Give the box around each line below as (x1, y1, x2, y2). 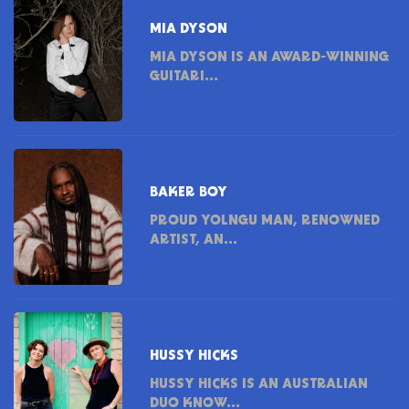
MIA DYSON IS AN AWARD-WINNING (150, 49, 390, 65)
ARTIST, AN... (150, 232, 238, 247)
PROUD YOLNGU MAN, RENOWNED (150, 213, 381, 228)
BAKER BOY (150, 184, 228, 200)
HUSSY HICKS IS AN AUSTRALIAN (150, 376, 369, 392)
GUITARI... (150, 68, 219, 84)
